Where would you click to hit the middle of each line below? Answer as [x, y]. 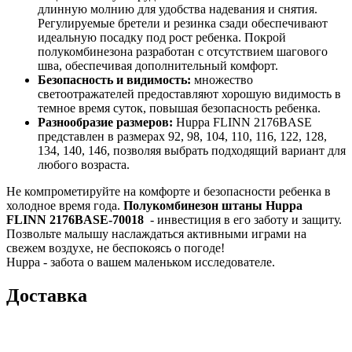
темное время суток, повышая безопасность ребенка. [179, 108]
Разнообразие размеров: [105, 123]
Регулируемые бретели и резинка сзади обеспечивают [183, 24]
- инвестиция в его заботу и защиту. [243, 220]
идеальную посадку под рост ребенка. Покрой [162, 38]
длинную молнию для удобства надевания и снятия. [178, 9]
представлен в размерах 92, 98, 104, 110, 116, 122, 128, [182, 137]
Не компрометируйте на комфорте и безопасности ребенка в [169, 192]
